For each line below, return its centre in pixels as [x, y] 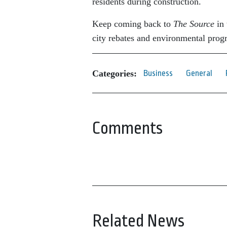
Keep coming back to [133, 24]
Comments [127, 128]
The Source [194, 24]
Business [158, 73]
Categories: [115, 73]
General [199, 73]
